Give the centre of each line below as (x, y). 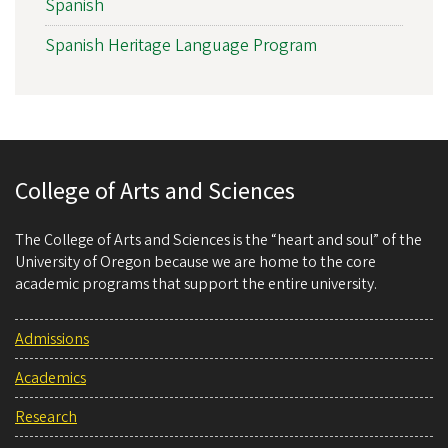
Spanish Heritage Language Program (181, 45)
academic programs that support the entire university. (196, 283)
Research (46, 416)
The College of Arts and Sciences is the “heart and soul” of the (218, 239)
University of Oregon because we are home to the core (195, 261)
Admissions (52, 338)
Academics (50, 377)
